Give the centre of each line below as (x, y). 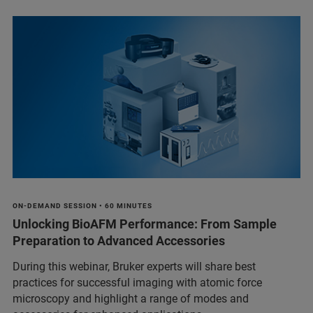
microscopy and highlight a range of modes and (131, 298)
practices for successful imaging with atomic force (137, 282)
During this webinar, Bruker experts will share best (134, 266)
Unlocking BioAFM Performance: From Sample (145, 224)
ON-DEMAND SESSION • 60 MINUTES (82, 205)
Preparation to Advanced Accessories (119, 240)
